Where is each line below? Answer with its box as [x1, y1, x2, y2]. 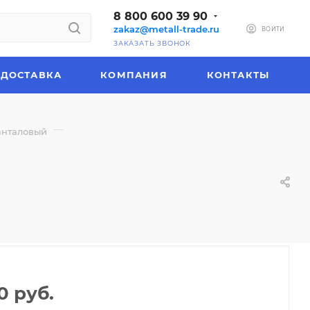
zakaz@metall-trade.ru [113, 24, 219, 35]
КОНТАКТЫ [206, 69, 270, 80]
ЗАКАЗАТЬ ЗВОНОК [113, 39, 191, 47]
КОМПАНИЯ [100, 69, 167, 80]
